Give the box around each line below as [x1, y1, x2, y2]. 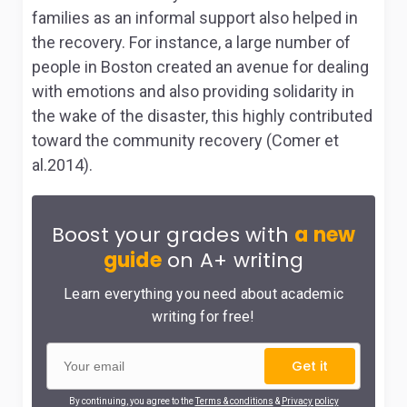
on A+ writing [161, 246, 304, 274]
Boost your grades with [51, 221, 295, 249]
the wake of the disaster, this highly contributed [32, 106, 372, 125]
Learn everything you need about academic [64, 285, 343, 303]
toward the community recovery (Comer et [32, 131, 339, 150]
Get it [292, 357, 328, 375]
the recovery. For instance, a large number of [32, 33, 351, 52]
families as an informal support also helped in [32, 8, 358, 27]
